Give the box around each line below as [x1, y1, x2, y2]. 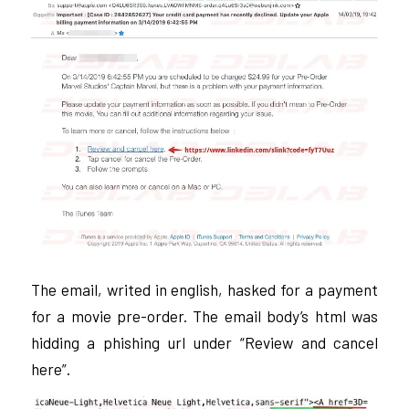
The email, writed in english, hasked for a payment [30, 280, 379, 299]
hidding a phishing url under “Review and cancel [30, 333, 379, 352]
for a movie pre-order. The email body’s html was [30, 307, 379, 326]
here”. [30, 360, 70, 379]
